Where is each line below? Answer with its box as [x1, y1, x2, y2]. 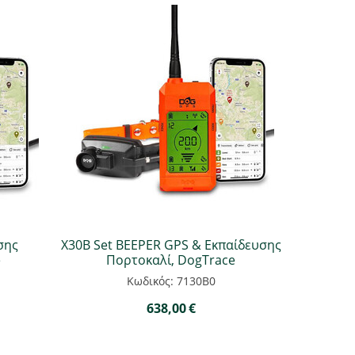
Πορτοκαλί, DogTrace [106, 251, 235, 269]
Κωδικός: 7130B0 [126, 273, 216, 288]
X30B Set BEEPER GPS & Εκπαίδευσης [60, 236, 281, 254]
